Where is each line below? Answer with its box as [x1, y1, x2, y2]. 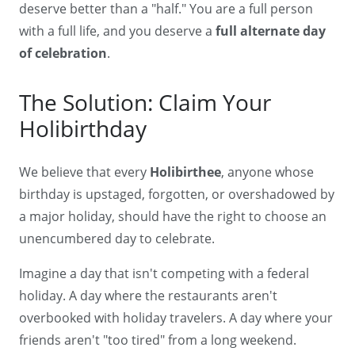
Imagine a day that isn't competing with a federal [19, 265, 309, 283]
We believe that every [19, 163, 150, 181]
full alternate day [216, 22, 326, 40]
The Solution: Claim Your [19, 87, 271, 118]
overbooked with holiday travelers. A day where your [19, 309, 333, 327]
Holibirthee [150, 163, 221, 181]
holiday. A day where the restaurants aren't [19, 287, 277, 305]
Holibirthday [19, 113, 147, 144]
